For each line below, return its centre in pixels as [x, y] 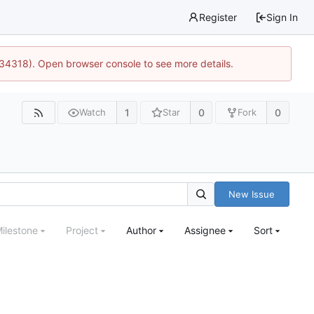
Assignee [205, 231]
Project [82, 231]
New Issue [252, 194]
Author [141, 231]
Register [218, 17]
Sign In [282, 17]
